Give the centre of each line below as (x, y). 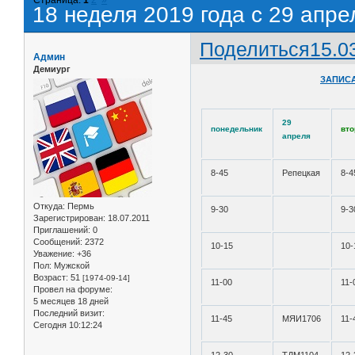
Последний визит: (69, 313)
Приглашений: (62, 230)
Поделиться (255, 49)
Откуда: (49, 206)
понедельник (237, 129)
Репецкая (302, 173)
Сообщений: (58, 242)
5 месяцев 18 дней (71, 302)
